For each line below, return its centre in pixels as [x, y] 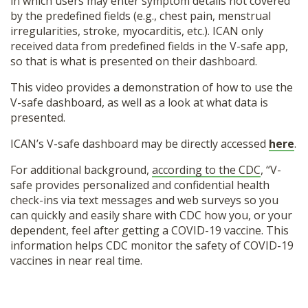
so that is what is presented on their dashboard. [134, 62]
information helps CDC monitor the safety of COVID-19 [152, 246]
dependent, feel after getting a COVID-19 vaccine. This [150, 231]
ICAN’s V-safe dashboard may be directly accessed [140, 144]
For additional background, [81, 170]
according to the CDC [206, 170]
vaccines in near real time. [76, 261]
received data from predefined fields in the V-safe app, [149, 46]
